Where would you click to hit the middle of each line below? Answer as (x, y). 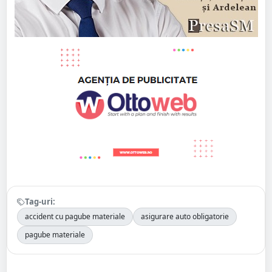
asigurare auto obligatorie (185, 216)
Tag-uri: (40, 201)
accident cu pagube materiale (75, 216)
